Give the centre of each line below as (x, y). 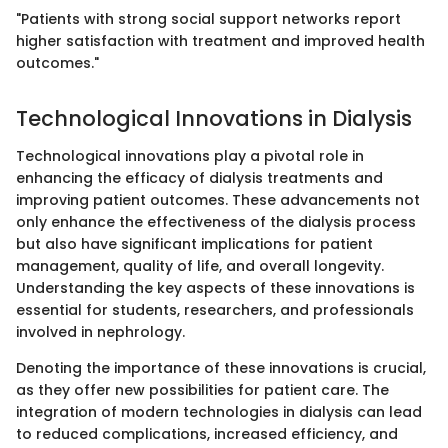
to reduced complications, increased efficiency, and (207, 434)
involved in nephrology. (100, 332)
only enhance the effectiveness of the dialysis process (216, 222)
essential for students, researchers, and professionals (215, 310)
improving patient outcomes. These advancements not (218, 200)
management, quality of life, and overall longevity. (200, 266)
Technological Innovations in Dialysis (214, 118)
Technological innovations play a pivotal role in (190, 156)
